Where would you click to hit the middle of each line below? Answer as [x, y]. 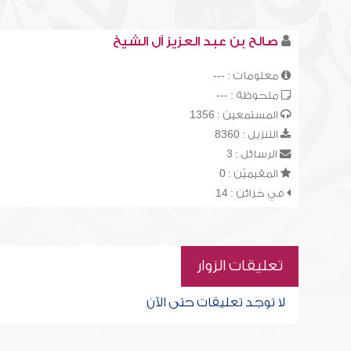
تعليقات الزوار [239, 266]
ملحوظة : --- [248, 95]
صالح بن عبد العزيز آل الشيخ [195, 42]
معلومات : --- [247, 76]
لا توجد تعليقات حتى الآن [215, 302]
